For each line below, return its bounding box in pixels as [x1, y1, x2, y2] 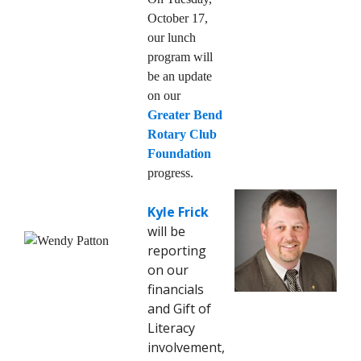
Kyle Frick [147, 202, 209, 221]
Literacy [147, 318, 195, 337]
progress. [147, 165, 193, 180]
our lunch [147, 30, 196, 44]
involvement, [147, 338, 225, 356]
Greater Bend [147, 107, 222, 122]
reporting [147, 241, 206, 259]
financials [147, 280, 204, 298]
